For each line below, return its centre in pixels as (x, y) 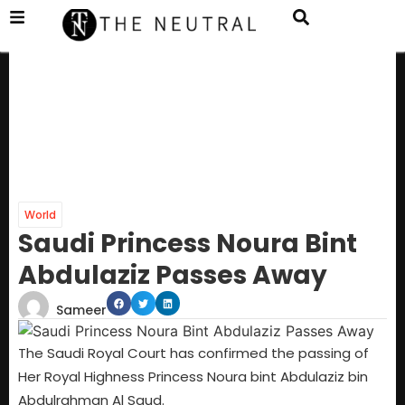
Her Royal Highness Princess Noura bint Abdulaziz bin (193, 377)
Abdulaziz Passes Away (173, 276)
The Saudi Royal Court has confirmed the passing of (193, 353)
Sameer (81, 311)
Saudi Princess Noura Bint (188, 244)
